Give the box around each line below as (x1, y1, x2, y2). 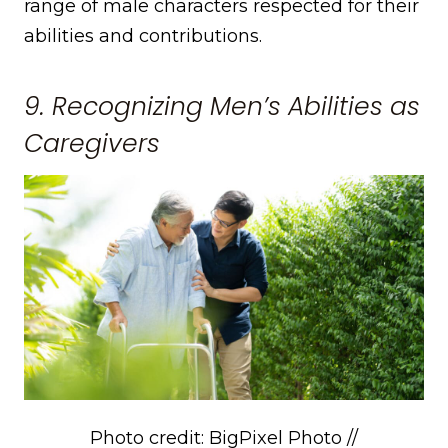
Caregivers (24, 126, 160, 162)
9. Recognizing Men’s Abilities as (24, 89, 420, 125)
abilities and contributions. (24, 24, 262, 47)
